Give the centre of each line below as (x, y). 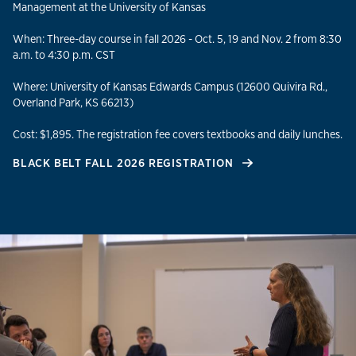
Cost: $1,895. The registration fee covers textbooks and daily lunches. (178, 134)
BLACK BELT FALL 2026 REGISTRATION (125, 163)
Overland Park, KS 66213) (73, 103)
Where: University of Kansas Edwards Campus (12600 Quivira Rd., (170, 87)
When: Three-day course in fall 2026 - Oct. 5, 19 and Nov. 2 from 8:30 (177, 39)
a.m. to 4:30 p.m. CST (64, 55)
